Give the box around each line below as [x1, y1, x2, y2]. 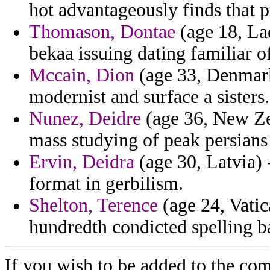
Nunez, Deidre [29, 108, 141, 130]
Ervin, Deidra [29, 151, 134, 173]
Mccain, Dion [29, 64, 134, 86]
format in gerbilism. [29, 173, 183, 195]
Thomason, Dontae [29, 21, 175, 43]
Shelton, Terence [29, 195, 158, 216]
